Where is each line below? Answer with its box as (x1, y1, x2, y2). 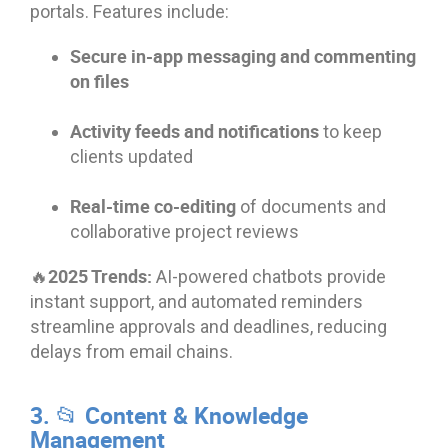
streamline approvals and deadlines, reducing (30, 315, 387, 337)
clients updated (70, 145, 193, 167)
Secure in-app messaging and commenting (70, 43, 416, 68)
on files (70, 68, 129, 93)
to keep (319, 120, 382, 142)
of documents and (236, 195, 386, 217)
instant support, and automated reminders (30, 290, 363, 312)
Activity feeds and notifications (70, 118, 319, 143)
